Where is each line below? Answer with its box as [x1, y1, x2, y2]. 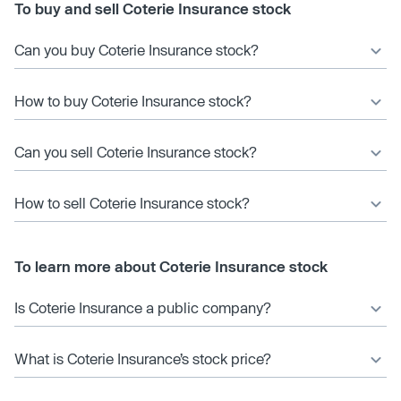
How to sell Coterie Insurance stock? [14, 193, 250, 211]
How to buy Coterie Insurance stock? [14, 91, 252, 109]
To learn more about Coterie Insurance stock [14, 257, 328, 275]
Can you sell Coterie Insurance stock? [14, 142, 257, 160]
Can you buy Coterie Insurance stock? [14, 40, 259, 58]
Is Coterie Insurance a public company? [14, 298, 271, 316]
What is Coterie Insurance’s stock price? [14, 349, 271, 367]
